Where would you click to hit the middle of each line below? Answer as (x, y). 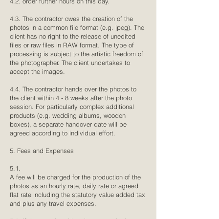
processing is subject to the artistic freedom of (77, 54)
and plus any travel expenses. (53, 203)
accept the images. (37, 71)
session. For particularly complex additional (72, 107)
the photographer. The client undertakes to (70, 63)
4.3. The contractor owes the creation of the (71, 19)
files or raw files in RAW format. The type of (72, 45)
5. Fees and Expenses (42, 151)
